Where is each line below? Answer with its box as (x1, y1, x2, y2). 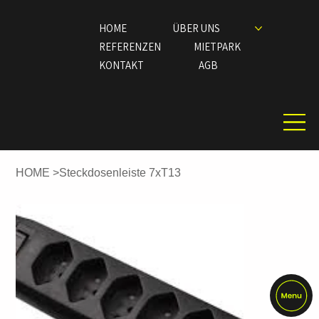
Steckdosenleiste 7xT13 (59, 167, 182, 179)
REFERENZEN (98, 40, 161, 53)
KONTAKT (98, 58, 144, 72)
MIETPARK (193, 40, 241, 53)
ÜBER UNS (172, 21, 220, 35)
